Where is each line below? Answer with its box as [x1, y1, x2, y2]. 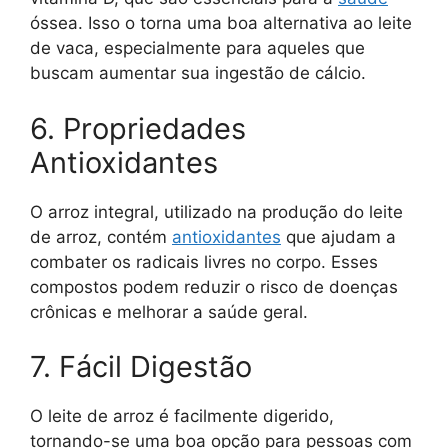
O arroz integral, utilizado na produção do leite [30, 201, 403, 222]
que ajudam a [281, 226, 396, 247]
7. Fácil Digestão [30, 349, 252, 385]
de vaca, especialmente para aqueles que [30, 38, 365, 59]
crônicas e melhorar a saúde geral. [30, 301, 308, 322]
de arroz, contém [30, 226, 172, 247]
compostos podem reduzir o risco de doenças [30, 276, 398, 297]
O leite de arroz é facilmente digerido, [30, 406, 334, 427]
